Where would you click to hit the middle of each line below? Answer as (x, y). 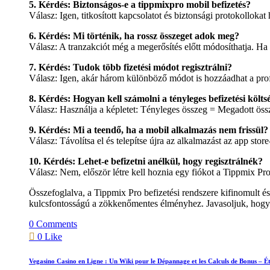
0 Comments (53, 224)
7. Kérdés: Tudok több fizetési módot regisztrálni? (130, 67)
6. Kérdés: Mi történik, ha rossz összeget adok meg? (134, 36)
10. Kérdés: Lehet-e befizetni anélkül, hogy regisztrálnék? (146, 161)
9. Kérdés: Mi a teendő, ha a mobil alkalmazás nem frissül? (149, 130)
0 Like (49, 236)
